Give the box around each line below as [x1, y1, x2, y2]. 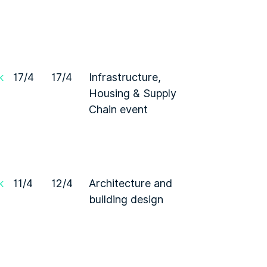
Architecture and [89, 175, 172, 191]
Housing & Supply [89, 85, 176, 101]
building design [89, 191, 163, 207]
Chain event [89, 101, 148, 117]
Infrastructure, [89, 69, 161, 85]
